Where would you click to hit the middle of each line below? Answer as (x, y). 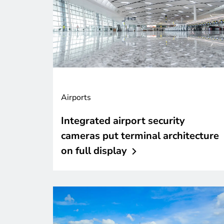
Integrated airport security (123, 121)
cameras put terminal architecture (140, 136)
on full (76, 151)
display (110, 151)
